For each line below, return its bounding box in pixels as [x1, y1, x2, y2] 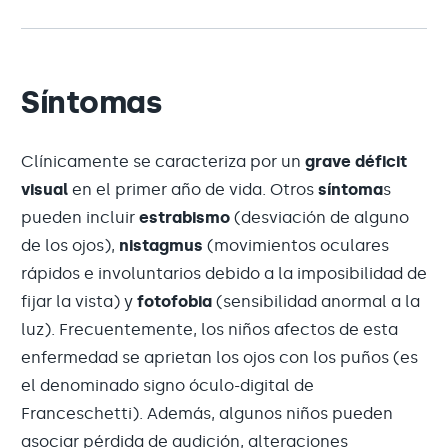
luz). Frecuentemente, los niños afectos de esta [21, 320, 398, 339]
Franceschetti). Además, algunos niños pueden [21, 404, 393, 423]
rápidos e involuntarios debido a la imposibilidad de [21, 264, 427, 283]
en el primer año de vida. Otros [68, 180, 318, 199]
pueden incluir [21, 208, 139, 227]
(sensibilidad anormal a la [212, 292, 420, 311]
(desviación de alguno [230, 208, 409, 227]
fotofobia [137, 292, 212, 311]
